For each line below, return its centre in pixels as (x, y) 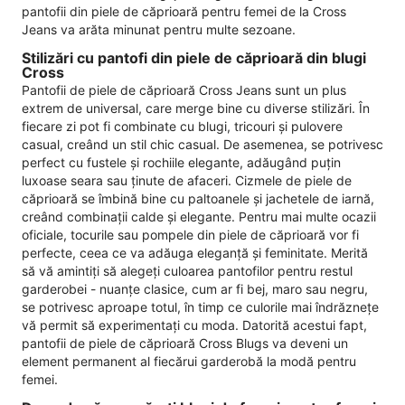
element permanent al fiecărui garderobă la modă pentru (189, 362)
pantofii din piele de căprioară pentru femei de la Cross (184, 11)
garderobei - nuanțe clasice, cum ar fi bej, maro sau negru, (195, 289)
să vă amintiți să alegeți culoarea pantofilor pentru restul (187, 271)
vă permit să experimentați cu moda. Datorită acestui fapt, (194, 325)
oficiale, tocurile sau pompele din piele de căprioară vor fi (190, 235)
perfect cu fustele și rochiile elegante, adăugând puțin (181, 163)
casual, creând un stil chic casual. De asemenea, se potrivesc (202, 145)
